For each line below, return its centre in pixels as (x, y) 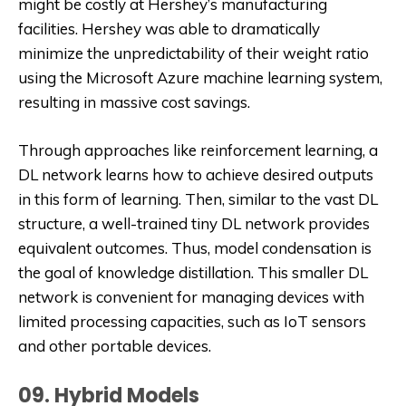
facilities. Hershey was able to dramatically (169, 28)
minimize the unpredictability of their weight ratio (193, 53)
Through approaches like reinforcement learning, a (198, 150)
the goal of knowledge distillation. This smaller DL (193, 272)
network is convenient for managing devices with (191, 296)
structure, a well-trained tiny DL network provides (194, 223)
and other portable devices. (115, 345)
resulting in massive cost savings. (134, 101)
